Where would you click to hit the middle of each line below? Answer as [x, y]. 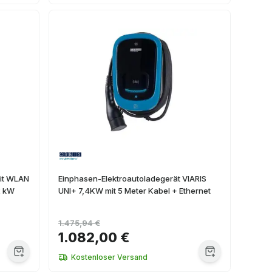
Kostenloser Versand [109, 257]
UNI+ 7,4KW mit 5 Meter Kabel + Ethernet [134, 191]
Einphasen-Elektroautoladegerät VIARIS [132, 178]
